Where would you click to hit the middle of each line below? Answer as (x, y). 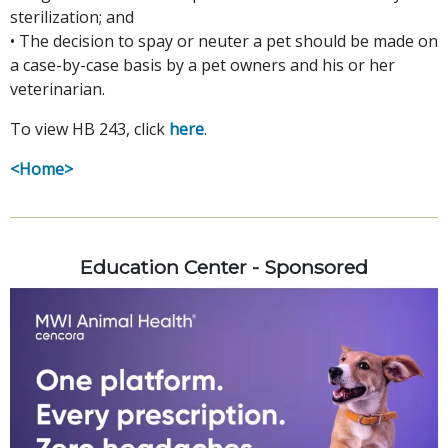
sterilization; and (72, 16)
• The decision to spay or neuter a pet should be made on (224, 40)
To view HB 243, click (89, 128)
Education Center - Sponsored (224, 266)
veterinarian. (57, 88)
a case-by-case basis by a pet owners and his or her (202, 64)
